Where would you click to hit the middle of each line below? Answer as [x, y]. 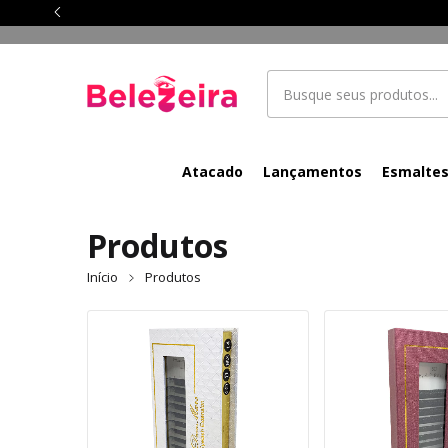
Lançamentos [313, 171]
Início [102, 277]
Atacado [213, 171]
